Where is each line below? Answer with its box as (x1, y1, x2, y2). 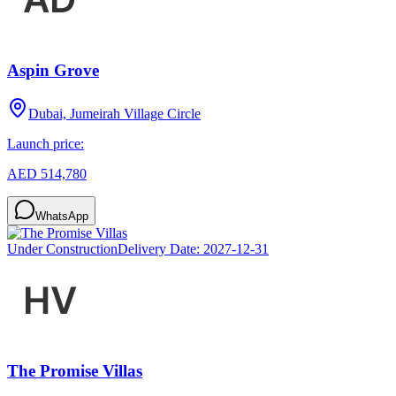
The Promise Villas (7, 362, 142, 381)
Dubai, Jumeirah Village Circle (28, 105, 201, 121)
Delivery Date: (118, 240, 203, 256)
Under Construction (7, 240, 118, 256)
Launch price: (7, 135, 84, 151)
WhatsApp (35, 209, 88, 223)
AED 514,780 (7, 165, 87, 181)
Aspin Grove (7, 60, 99, 80)
